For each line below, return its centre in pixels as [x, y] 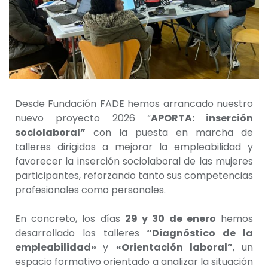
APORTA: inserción [202, 118]
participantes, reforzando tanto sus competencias [134, 175]
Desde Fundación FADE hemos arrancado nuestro [134, 103]
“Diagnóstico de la [200, 233]
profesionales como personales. [90, 190]
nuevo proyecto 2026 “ [83, 118]
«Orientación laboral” [174, 247]
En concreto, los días [70, 218]
